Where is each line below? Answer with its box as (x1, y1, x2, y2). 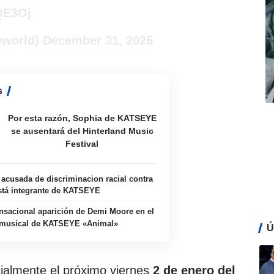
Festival (65, 139, 99, 149)
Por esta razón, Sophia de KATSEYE (7, 113, 157, 124)
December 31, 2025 (43, 34, 153, 48)
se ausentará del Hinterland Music (10, 126, 154, 136)
